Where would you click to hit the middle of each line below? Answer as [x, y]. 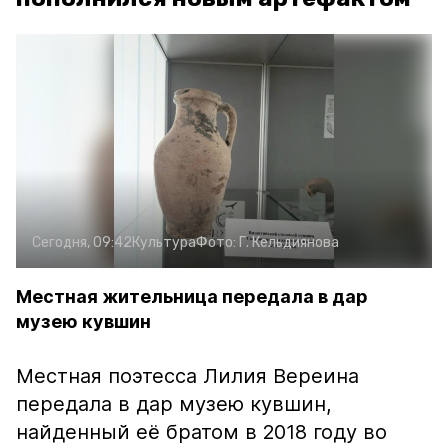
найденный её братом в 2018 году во [201, 432]
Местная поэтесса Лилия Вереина [187, 376]
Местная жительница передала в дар [192, 296]
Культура [164, 242]
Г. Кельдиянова [289, 242]
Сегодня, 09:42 [82, 242]
